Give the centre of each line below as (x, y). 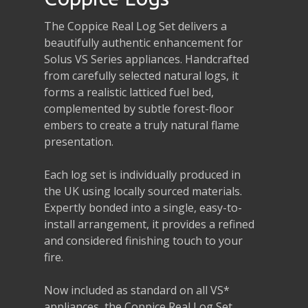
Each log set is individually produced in (143, 174)
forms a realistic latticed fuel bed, (129, 92)
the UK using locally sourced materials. (143, 191)
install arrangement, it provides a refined (150, 224)
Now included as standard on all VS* (137, 290)
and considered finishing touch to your (144, 240)
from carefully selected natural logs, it (142, 75)
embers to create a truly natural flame (142, 125)
